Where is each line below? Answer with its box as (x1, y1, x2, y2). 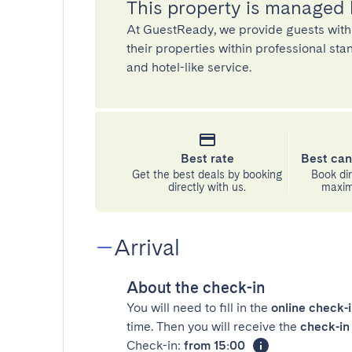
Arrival (114, 234, 180, 261)
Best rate (180, 151, 234, 166)
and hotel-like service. (126, 60, 251, 75)
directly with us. (168, 181, 247, 193)
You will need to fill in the (126, 300, 271, 315)
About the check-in (126, 278, 266, 297)
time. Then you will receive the (126, 319, 300, 334)
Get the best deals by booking (132, 168, 283, 181)
